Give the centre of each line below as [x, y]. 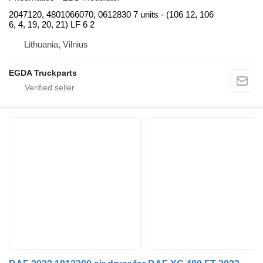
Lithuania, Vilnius [56, 45]
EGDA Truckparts [43, 73]
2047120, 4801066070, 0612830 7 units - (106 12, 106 [111, 15]
